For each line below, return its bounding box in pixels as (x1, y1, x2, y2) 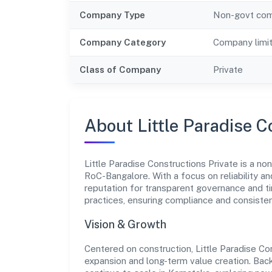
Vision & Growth (84, 217, 166, 231)
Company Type (80, 9, 145, 20)
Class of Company (80, 64, 161, 75)
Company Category (80, 36, 166, 47)
